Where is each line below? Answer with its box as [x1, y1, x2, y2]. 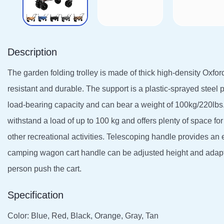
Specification [7, 189, 63, 200]
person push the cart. [7, 164, 81, 173]
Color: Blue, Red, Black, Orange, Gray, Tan [7, 211, 158, 220]
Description [7, 46, 57, 57]
